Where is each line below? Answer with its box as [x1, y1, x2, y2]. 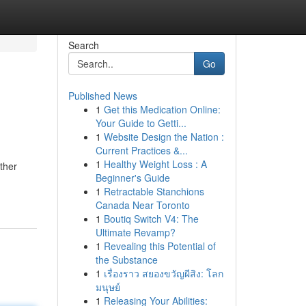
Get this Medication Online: [103, 102, 221, 116]
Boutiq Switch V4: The [103, 212, 199, 225]
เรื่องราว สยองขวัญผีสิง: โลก [103, 266, 223, 280]
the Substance [95, 253, 158, 266]
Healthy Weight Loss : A [103, 157, 207, 171]
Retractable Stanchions [103, 184, 204, 198]
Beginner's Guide [95, 171, 170, 184]
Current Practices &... [95, 143, 188, 157]
